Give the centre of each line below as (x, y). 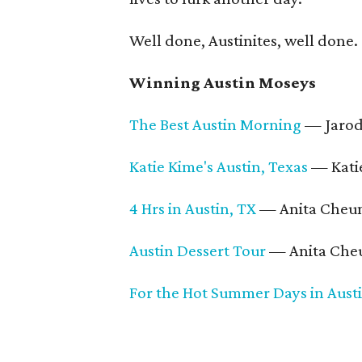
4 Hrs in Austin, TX (193, 208)
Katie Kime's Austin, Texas (219, 166)
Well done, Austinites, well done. (244, 40)
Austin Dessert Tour (198, 250)
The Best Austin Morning (215, 124)
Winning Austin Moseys (223, 82)
